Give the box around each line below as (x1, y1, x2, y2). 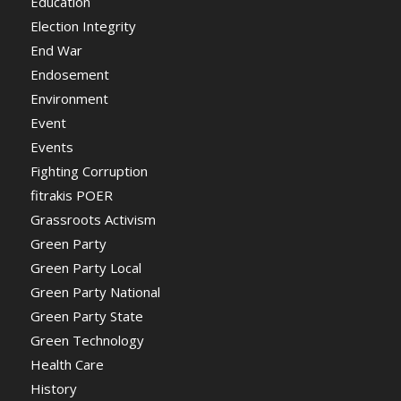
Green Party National (30, 283, 160, 301)
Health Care (30, 355, 104, 373)
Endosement (30, 65, 109, 83)
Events (30, 138, 73, 156)
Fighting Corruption (30, 162, 148, 180)
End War (30, 41, 82, 59)
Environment (30, 90, 108, 107)
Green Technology (30, 331, 144, 349)
